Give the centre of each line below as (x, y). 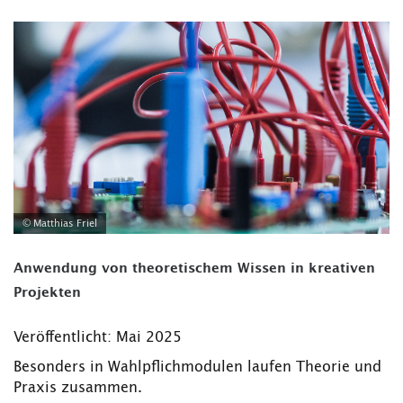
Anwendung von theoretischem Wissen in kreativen (194, 268)
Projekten (47, 292)
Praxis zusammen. (78, 387)
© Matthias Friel (60, 223)
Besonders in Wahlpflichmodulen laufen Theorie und (197, 367)
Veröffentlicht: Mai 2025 (98, 337)
